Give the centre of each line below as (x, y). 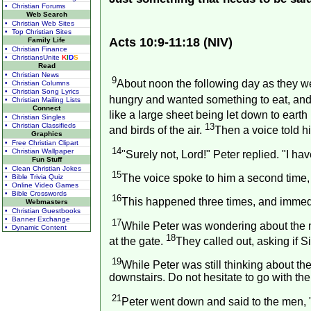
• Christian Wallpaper (39, 151)
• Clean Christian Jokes (43, 168)
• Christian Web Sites (40, 23)
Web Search (47, 14)
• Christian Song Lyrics (42, 91)
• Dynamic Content (36, 227)
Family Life (47, 40)
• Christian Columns (37, 83)
